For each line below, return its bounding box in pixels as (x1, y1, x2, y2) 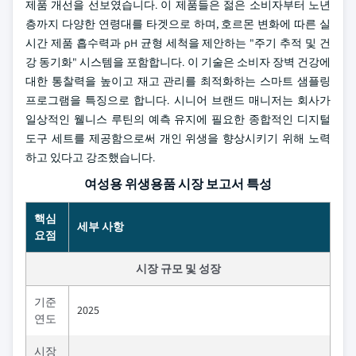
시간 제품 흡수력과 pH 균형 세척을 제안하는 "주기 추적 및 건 (25, 36, 331, 50)
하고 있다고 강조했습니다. (25, 150, 155, 164)
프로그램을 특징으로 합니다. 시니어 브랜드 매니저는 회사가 (25, 93, 331, 107)
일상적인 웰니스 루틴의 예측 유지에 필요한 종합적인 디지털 (25, 112, 331, 126)
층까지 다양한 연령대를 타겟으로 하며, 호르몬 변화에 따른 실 (25, 17, 331, 31)
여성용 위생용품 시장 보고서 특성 (84, 176, 272, 192)
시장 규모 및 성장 (135, 261, 221, 276)
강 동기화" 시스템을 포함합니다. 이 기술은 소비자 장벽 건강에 (25, 55, 331, 69)
